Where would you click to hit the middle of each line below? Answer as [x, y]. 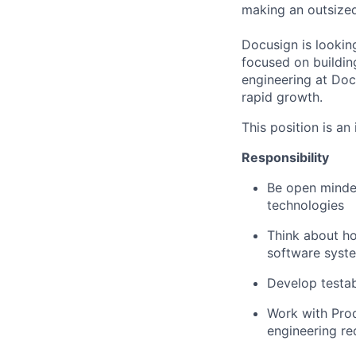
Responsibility [285, 158]
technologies [306, 205]
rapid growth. [282, 97]
